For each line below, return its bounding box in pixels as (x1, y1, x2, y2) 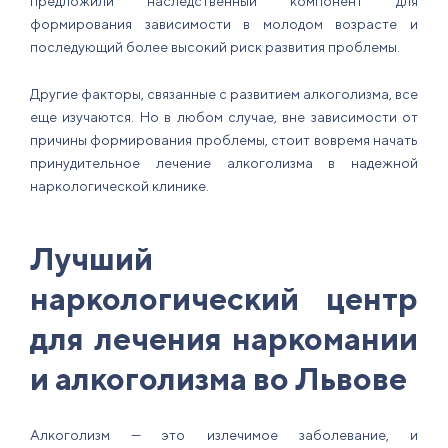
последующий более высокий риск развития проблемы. (30, 39, 400, 56)
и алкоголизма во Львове (30, 360, 407, 398)
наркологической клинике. (30, 178, 209, 195)
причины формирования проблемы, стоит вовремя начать (30, 132, 418, 149)
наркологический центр (30, 280, 418, 318)
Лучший (30, 240, 153, 278)
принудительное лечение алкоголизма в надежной (30, 155, 418, 172)
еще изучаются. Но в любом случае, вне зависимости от (30, 109, 418, 126)
